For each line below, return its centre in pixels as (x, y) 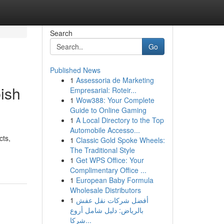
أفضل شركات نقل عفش (112, 200)
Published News (75, 70)
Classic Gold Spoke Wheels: (120, 140)
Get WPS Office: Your (110, 160)
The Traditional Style (102, 150)
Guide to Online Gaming (108, 110)
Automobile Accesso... (105, 130)
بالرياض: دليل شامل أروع (106, 210)
